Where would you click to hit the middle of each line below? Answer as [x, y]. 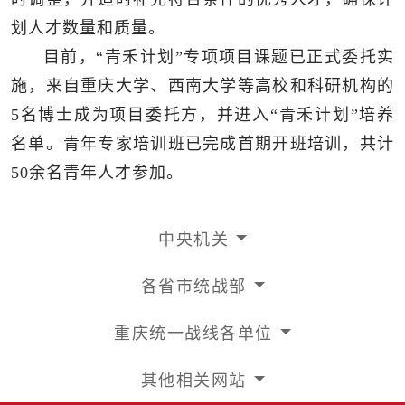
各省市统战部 [193, 284]
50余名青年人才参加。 [97, 172]
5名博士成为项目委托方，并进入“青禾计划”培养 [202, 114]
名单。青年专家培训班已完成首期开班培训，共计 [202, 143]
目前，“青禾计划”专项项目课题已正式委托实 [219, 57]
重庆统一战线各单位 [193, 331]
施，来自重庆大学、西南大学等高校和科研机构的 [202, 85]
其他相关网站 [193, 378]
